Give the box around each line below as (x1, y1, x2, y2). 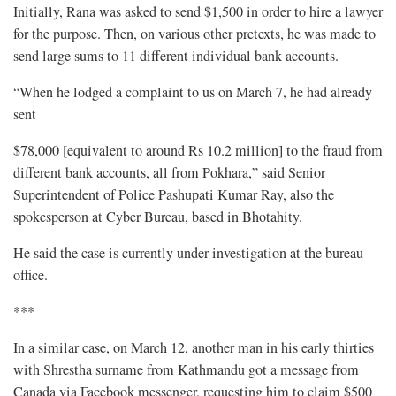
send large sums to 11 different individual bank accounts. (13, 46, 339, 66)
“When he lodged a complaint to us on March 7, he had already (13, 82, 372, 103)
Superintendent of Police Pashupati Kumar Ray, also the (13, 185, 334, 205)
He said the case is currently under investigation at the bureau (13, 243, 363, 263)
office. (13, 265, 48, 286)
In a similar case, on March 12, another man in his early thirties (13, 338, 374, 358)
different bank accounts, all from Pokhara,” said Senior (13, 163, 325, 183)
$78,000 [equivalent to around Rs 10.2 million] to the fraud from (13, 141, 383, 161)
